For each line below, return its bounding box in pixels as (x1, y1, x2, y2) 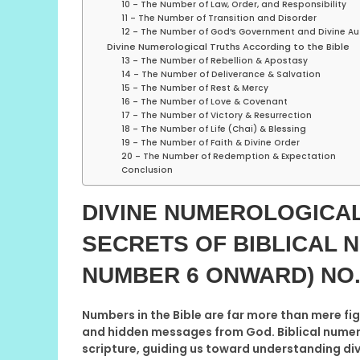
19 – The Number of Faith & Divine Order (121, 136, 300, 149)
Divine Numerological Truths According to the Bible (106, 39, 350, 53)
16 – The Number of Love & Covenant (121, 95, 288, 108)
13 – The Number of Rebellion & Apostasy (121, 54, 308, 67)
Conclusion (121, 163, 173, 176)
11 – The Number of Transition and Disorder (121, 11, 317, 24)
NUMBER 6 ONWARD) (82, 262, 314, 288)
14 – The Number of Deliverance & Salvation (121, 67, 321, 80)
